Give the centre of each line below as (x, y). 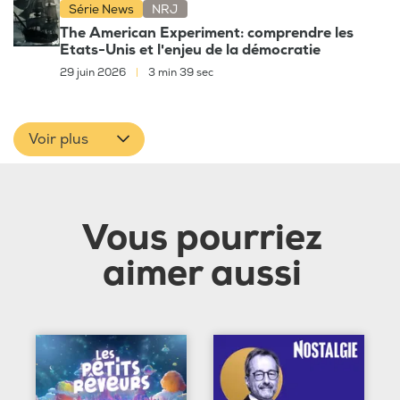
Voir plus (58, 139)
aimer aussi (202, 273)
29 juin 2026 (94, 72)
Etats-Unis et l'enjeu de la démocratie (190, 50)
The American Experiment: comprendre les (207, 33)
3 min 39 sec (179, 72)
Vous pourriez (202, 237)
